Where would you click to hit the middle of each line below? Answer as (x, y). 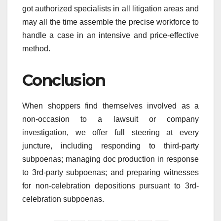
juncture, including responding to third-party (110, 146)
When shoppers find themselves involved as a (110, 106)
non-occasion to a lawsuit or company (110, 119)
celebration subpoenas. (63, 199)
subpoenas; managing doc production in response (110, 159)
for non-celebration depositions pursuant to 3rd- (110, 185)
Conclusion (64, 80)
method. (36, 48)
